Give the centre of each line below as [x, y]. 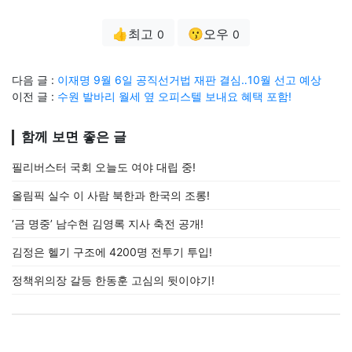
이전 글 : [35, 96]
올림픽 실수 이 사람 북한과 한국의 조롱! [111, 195]
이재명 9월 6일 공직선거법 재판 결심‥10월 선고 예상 [189, 80]
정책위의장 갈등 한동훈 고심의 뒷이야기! [113, 280]
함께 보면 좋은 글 [74, 137]
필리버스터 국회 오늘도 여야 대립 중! [104, 167]
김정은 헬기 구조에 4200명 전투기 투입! [112, 252]
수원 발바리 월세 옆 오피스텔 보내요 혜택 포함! [174, 96]
